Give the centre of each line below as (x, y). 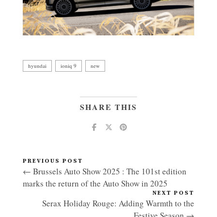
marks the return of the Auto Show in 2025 (95, 183)
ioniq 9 (69, 65)
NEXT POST (173, 193)
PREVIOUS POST (53, 161)
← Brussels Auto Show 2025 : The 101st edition (105, 171)
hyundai (37, 65)
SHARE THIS (108, 107)
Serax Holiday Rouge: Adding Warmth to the (118, 203)
